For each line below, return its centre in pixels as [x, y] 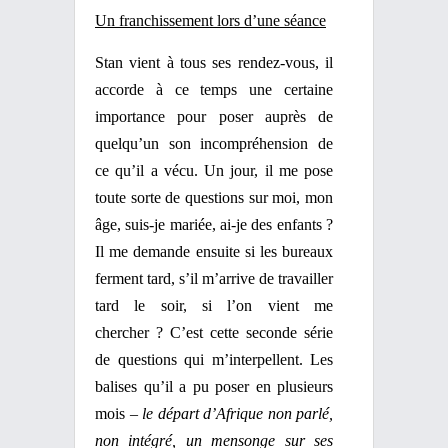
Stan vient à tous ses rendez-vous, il [214, 62]
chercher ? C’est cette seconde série [214, 332]
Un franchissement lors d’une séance [210, 20]
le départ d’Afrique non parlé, [237, 413]
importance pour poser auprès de [214, 116]
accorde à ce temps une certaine [214, 89]
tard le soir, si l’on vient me [214, 305]
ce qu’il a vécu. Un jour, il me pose [214, 170]
